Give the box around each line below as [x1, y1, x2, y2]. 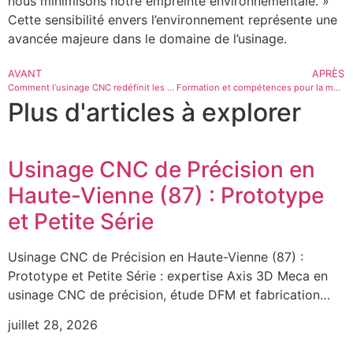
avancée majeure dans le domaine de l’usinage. [8, 31, 287, 47]
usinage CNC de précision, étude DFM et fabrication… [8, 286, 330, 303]
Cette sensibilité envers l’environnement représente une [8, 12, 337, 28]
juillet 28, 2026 [8, 317, 98, 333]
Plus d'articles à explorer [8, 96, 301, 128]
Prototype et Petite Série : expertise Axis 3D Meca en [8, 267, 328, 284]
